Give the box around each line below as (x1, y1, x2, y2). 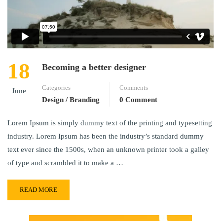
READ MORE (20, 186, 57, 194)
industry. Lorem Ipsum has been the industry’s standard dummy (7, 132, 204, 141)
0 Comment (119, 96, 157, 104)
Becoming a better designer (42, 62, 146, 73)
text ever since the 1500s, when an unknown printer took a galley (7, 146, 209, 154)
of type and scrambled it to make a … (7, 159, 123, 167)
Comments (119, 84, 148, 92)
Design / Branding (42, 96, 100, 104)
